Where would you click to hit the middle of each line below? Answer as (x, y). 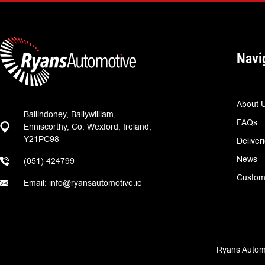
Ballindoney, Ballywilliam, (70, 114)
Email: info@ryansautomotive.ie (83, 183)
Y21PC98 (41, 139)
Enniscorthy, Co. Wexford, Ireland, (87, 127)
